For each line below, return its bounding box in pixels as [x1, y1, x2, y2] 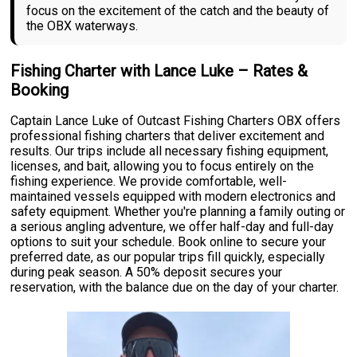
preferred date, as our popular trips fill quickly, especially [10, 249, 326, 265]
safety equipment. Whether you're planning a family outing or [10, 204, 346, 220]
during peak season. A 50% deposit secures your [10, 265, 283, 280]
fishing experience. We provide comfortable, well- [10, 174, 288, 190]
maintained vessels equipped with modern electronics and [10, 189, 336, 205]
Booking [10, 80, 69, 100]
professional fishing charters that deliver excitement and [10, 128, 325, 144]
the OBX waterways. [26, 18, 139, 34]
